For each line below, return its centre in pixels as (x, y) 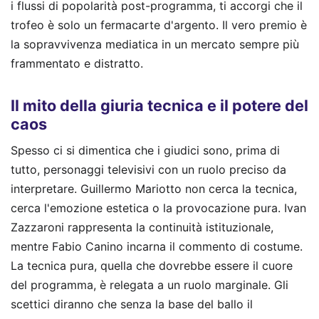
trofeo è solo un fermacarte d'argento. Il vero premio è (159, 25)
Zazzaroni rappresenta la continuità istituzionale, (142, 228)
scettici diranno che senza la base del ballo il (132, 304)
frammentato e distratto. (77, 63)
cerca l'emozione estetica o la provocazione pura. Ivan (158, 208)
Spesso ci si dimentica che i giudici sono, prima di (145, 151)
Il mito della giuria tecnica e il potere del (159, 106)
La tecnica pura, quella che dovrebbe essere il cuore (152, 266)
